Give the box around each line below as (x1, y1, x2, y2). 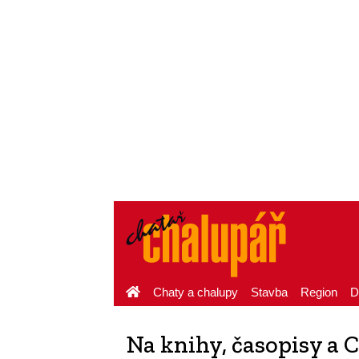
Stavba (251, 285, 288, 299)
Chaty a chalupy (153, 285, 238, 299)
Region (301, 285, 337, 299)
